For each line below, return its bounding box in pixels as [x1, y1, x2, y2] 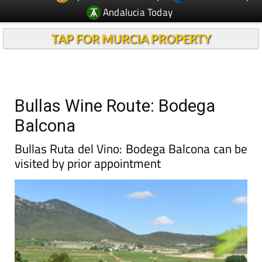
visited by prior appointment [15, 154, 161, 173]
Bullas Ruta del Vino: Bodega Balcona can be [15, 139, 247, 158]
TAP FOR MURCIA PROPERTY [51, 32, 211, 46]
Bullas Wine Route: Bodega [15, 96, 215, 116]
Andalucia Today [103, 4, 173, 20]
